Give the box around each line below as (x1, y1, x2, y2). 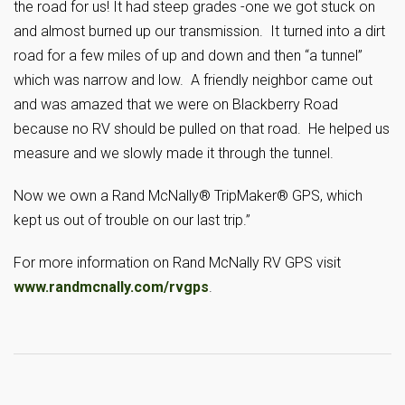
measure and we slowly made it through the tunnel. (14, 145, 334, 162)
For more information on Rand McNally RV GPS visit (14, 254, 341, 271)
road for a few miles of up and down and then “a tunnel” (14, 47, 363, 64)
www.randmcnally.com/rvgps (14, 278, 209, 296)
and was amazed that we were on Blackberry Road (14, 96, 338, 113)
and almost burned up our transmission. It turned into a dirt (14, 23, 385, 40)
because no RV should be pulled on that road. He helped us (14, 120, 390, 137)
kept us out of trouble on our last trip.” (14, 212, 250, 229)
